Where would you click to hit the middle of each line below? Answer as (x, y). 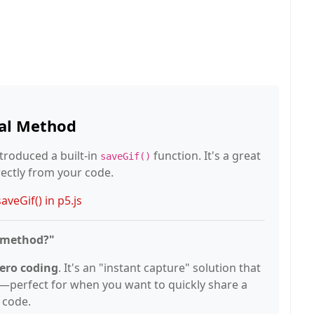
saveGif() (125, 156)
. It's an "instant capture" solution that (159, 268)
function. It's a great (206, 156)
